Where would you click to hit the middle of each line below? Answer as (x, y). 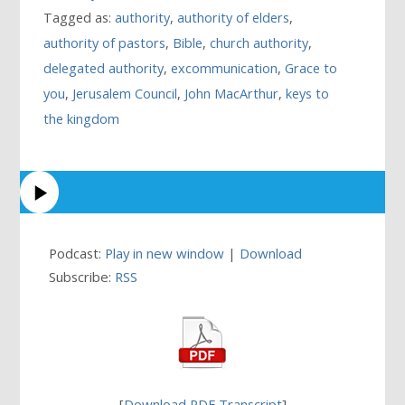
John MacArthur (232, 93)
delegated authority (104, 68)
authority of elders (234, 17)
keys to (308, 93)
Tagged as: (80, 17)
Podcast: (77, 254)
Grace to (311, 68)
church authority (259, 42)
